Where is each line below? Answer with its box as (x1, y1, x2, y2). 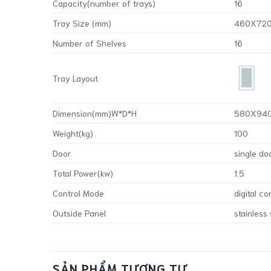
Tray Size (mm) (53, 17, 111, 29)
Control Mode (53, 187, 104, 199)
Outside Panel (53, 207, 106, 219)
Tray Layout (53, 72, 98, 84)
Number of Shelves (53, 37, 126, 49)
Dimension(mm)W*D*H (53, 107, 137, 119)
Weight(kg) (53, 127, 93, 139)
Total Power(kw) (53, 167, 113, 179)
